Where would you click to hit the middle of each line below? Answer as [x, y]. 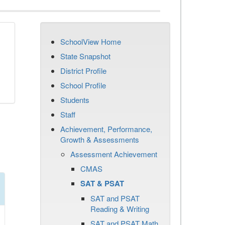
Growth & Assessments [100, 139]
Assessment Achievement [114, 154]
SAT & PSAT [102, 183]
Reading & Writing [120, 209]
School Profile [83, 85]
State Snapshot [85, 56]
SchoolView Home [91, 41]
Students [75, 100]
